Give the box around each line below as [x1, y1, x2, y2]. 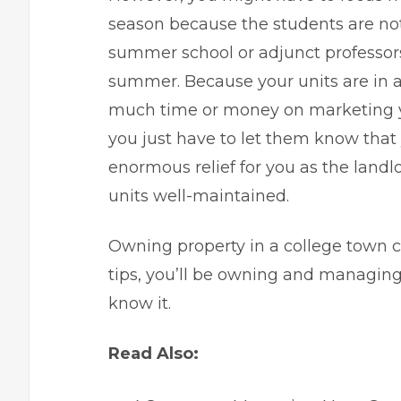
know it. [108, 294, 171, 313]
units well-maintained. [108, 186, 289, 206]
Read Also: [108, 344, 199, 363]
